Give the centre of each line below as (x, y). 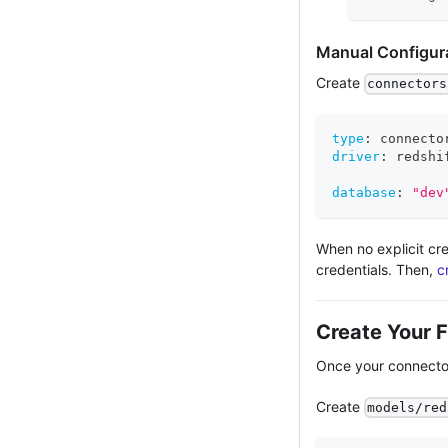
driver (356, 156)
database (364, 192)
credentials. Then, (376, 269)
